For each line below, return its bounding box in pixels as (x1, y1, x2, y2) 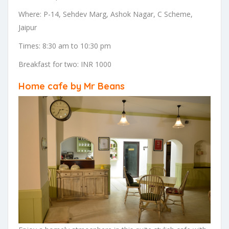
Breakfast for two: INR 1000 (18, 59, 111, 70)
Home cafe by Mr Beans (18, 80, 125, 93)
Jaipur (18, 22, 37, 33)
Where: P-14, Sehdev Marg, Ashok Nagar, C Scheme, (18, 9, 193, 19)
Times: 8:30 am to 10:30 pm (18, 41, 111, 51)
